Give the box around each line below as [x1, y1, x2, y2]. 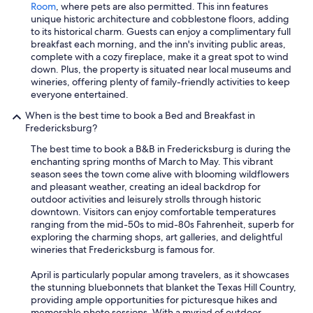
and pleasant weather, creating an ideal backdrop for [31, 180, 261, 194]
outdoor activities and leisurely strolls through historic [31, 193, 261, 206]
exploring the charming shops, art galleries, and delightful [31, 231, 282, 244]
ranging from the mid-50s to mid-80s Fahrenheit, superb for [31, 218, 294, 231]
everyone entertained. [31, 88, 129, 101]
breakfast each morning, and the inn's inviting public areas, [31, 38, 286, 51]
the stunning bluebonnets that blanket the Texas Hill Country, [31, 281, 296, 294]
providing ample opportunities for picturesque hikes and [31, 293, 277, 307]
